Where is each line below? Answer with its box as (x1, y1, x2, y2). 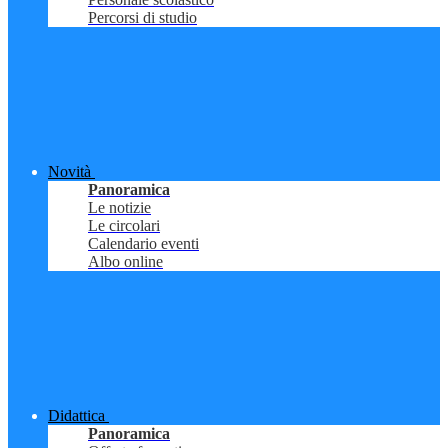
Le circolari (88, 217, 160, 235)
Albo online (88, 253, 163, 271)
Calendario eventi (88, 235, 199, 253)
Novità (48, 163, 91, 181)
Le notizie (88, 199, 151, 217)
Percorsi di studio (88, 9, 197, 27)
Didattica (48, 407, 105, 425)
